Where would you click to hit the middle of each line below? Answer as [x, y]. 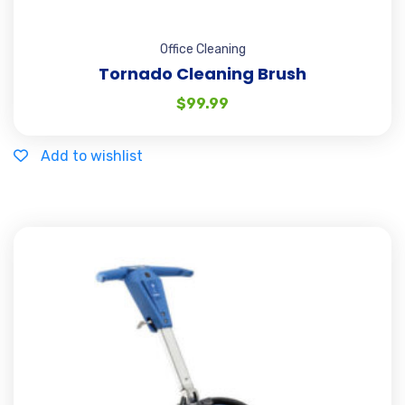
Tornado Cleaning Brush [202, 73]
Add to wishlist [92, 155]
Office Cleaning [202, 49]
